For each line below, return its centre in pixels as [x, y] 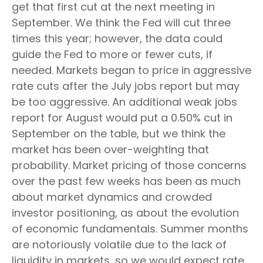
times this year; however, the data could [117, 38]
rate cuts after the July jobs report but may [126, 86]
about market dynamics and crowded [112, 197]
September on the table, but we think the [119, 133]
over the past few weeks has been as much [126, 181]
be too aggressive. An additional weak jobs [124, 102]
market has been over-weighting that [110, 149]
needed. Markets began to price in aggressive [131, 70]
